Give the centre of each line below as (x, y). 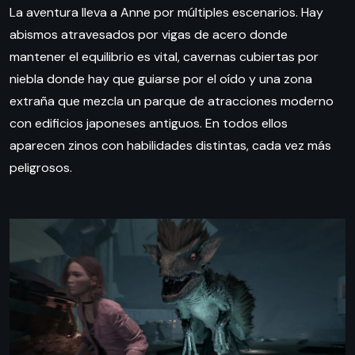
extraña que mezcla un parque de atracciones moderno (172, 101)
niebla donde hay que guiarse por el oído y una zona (161, 78)
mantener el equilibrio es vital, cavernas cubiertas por (164, 56)
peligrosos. (41, 167)
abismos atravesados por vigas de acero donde (149, 34)
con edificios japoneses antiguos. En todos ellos (149, 123)
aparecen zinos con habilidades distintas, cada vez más (170, 145)
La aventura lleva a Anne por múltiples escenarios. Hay (166, 12)
